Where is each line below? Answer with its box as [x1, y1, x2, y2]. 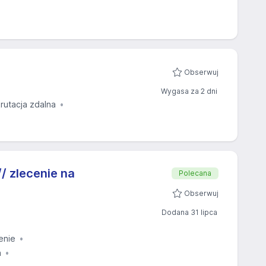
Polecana [179, 169, 211, 178]
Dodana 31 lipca [161, 208, 217, 217]
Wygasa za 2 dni [161, 87, 217, 96]
